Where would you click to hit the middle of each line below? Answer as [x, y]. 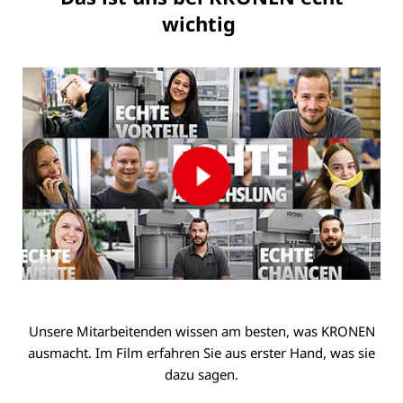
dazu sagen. [201, 375]
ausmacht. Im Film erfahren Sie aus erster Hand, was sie [201, 353]
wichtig [201, 23]
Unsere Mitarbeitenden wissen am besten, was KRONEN [201, 331]
